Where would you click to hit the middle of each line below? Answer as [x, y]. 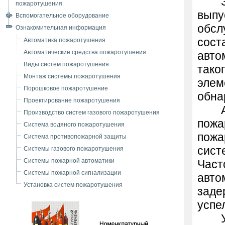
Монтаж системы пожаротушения [72, 76]
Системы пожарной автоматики [69, 161]
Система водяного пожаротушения [74, 125]
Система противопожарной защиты [75, 137]
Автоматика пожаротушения [65, 40]
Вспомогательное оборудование [62, 16]
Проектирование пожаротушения [72, 100]
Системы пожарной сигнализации [72, 173]
